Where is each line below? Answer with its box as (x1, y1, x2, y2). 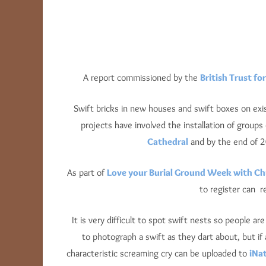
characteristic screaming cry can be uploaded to (66, 248, 249, 259)
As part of (66, 167, 107, 179)
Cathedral (147, 136, 188, 148)
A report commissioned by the (83, 72, 200, 84)
